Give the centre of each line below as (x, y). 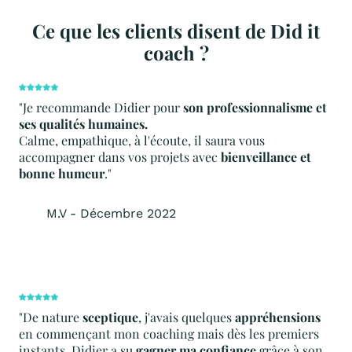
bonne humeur (62, 173)
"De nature (51, 317)
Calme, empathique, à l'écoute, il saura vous (142, 140)
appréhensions (278, 317)
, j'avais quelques (187, 317)
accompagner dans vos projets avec (120, 156)
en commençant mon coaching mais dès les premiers (169, 333)
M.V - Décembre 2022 (111, 213)
